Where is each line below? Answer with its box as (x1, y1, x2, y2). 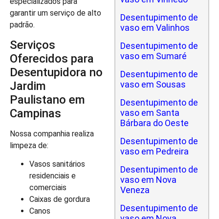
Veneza (120, 185, 150, 195)
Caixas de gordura (29, 195, 90, 204)
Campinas (10, 106, 61, 120)
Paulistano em (10, 92, 85, 107)
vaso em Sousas (120, 79, 186, 89)
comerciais (29, 183, 66, 193)
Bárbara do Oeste (120, 118, 189, 128)
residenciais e (29, 171, 76, 181)
